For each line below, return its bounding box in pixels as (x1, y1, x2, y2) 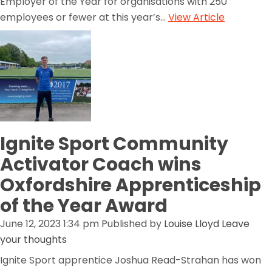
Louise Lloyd (164, 217, 219, 231)
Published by (101, 217, 164, 231)
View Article (168, 10, 225, 24)
